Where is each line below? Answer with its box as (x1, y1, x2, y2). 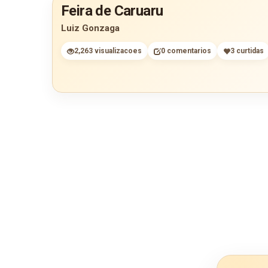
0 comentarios (161, 46, 211, 55)
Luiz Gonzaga (61, 23, 120, 34)
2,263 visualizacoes (74, 46, 142, 55)
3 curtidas (230, 46, 264, 55)
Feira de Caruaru (61, 2, 163, 20)
